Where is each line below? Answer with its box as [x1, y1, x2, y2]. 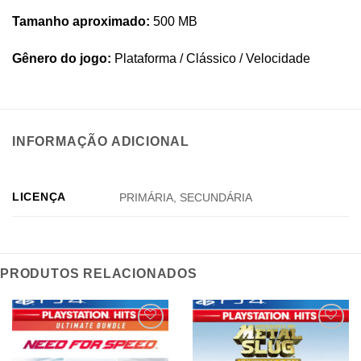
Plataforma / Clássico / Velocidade [111, 51, 310, 65]
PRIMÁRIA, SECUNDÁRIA [119, 190, 253, 204]
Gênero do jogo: [12, 51, 111, 65]
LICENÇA [12, 189, 67, 203]
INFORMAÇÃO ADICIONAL [12, 134, 189, 148]
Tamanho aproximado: [12, 15, 150, 29]
